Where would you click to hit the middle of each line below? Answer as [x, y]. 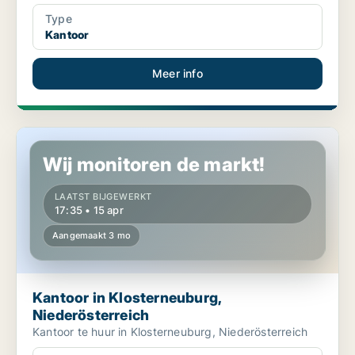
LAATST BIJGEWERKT [103, 197]
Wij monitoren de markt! [154, 165]
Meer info [177, 74]
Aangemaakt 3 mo [92, 236]
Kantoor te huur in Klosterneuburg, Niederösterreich [170, 332]
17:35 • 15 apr [89, 210]
